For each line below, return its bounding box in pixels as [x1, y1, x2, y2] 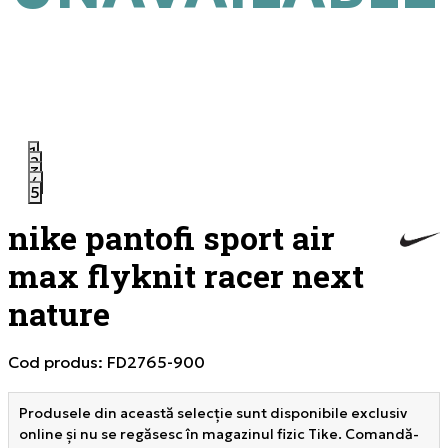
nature [8, 292, 110, 335]
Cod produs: [8, 352, 107, 372]
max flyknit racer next [8, 254, 364, 297]
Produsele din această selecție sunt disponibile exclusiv [19, 404, 407, 422]
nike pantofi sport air [8, 216, 335, 259]
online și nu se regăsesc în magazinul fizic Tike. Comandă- [19, 425, 419, 443]
